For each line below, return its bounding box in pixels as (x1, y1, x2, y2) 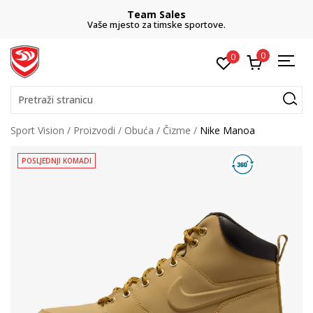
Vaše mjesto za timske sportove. (87, 18, 226, 31)
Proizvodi (73, 124, 115, 137)
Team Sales (127, 8, 186, 21)
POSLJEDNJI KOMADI (22, 156, 92, 166)
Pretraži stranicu (18, 93, 93, 106)
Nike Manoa (200, 124, 255, 137)
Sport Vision (10, 124, 64, 137)
